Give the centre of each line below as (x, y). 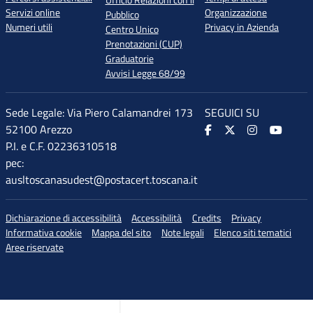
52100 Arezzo (39, 129)
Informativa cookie (44, 233)
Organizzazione (236, 13)
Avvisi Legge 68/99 (145, 73)
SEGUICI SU (232, 112)
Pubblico (122, 15)
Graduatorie (129, 59)
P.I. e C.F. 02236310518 (61, 146)
